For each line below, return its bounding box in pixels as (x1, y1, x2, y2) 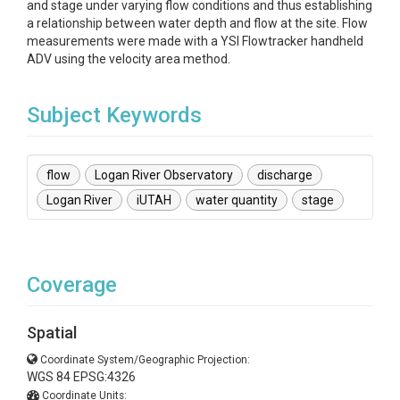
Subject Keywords (27, 103, 202, 128)
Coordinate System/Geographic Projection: (40, 354, 250, 366)
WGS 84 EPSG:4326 (27, 370, 136, 384)
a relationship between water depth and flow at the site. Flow (27, 16, 368, 30)
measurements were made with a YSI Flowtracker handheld (27, 34, 363, 48)
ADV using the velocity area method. (27, 52, 230, 66)
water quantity (196, 193, 278, 207)
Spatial (27, 323, 77, 342)
